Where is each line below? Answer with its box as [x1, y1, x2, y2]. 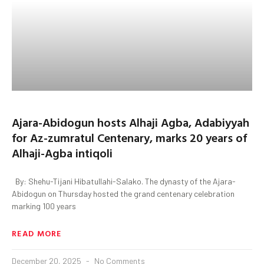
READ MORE [12, 226, 62, 239]
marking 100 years [12, 200, 76, 211]
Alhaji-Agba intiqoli [12, 143, 113, 161]
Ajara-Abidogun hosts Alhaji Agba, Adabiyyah [12, 113, 249, 131]
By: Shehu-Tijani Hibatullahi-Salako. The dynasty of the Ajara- [12, 176, 236, 186]
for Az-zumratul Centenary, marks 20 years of [12, 128, 247, 146]
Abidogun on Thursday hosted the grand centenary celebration [12, 188, 235, 199]
